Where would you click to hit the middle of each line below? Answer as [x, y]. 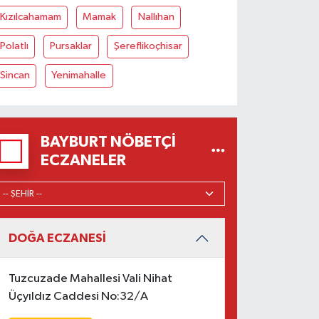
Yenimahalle [79, 75]
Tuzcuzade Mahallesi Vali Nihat [91, 279]
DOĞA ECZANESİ [58, 238]
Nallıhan [156, 17]
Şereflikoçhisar [148, 46]
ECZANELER [83, 161]
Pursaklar [71, 46]
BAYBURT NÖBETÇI [108, 142]
